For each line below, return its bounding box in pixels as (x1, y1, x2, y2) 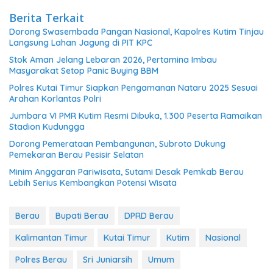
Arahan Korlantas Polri (9, 93, 101, 104)
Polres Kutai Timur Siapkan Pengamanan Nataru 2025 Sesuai (9, 82, 258, 93)
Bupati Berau (55, 210, 108, 221)
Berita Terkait (9, 10, 84, 25)
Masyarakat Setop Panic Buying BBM (9, 65, 158, 76)
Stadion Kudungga (9, 121, 85, 132)
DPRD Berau (124, 210, 174, 221)
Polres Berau (15, 254, 67, 265)
